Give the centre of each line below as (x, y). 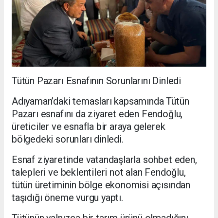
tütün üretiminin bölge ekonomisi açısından (101, 185)
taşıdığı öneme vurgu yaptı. (67, 197)
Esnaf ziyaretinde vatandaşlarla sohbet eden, (104, 159)
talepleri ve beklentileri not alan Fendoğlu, (99, 172)
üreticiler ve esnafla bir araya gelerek (89, 126)
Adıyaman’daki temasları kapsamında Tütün (100, 101)
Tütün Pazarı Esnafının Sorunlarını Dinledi (96, 81)
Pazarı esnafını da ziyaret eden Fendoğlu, (97, 114)
